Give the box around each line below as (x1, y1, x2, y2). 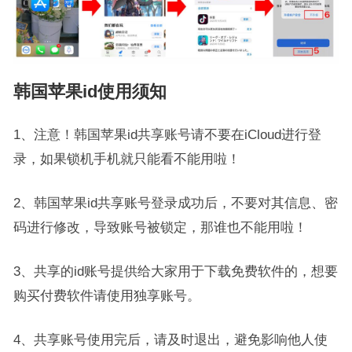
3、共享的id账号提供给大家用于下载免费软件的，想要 (13, 264, 338, 278)
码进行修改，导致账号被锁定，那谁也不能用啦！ (13, 220, 307, 234)
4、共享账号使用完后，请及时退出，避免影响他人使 (13, 332, 328, 346)
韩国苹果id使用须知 (13, 82, 167, 101)
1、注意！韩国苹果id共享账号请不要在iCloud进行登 (13, 127, 321, 141)
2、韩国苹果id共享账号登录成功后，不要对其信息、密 (13, 196, 338, 210)
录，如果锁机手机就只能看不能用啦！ (13, 152, 240, 166)
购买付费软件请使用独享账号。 (13, 288, 200, 302)
